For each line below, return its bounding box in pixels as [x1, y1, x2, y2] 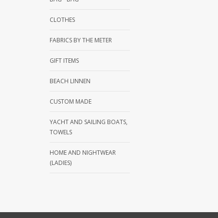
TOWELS [50, 128, 72, 137]
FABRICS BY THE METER [50, 36, 112, 45]
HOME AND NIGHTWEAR [50, 148, 116, 157]
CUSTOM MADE [50, 97, 91, 106]
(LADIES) [50, 159, 72, 167]
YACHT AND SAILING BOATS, [50, 118, 127, 127]
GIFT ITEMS [50, 56, 79, 65]
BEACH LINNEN [50, 77, 91, 86]
